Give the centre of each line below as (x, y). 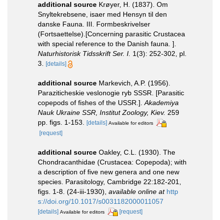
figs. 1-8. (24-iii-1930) (71, 192)
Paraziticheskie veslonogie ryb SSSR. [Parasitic (111, 93)
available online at (137, 192)
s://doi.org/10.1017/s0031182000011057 (101, 202)
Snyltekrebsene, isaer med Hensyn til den (102, 14)
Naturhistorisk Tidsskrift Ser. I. (84, 54)
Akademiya (162, 103)
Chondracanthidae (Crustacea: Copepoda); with (112, 162)
